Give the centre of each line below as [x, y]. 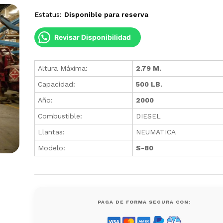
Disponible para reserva [107, 14]
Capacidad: [57, 84]
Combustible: [60, 116]
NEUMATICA [156, 132]
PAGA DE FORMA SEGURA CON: [144, 202]
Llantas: [52, 132]
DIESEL [149, 116]
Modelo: [52, 148]
